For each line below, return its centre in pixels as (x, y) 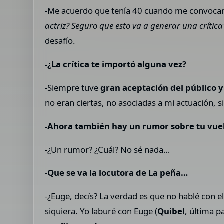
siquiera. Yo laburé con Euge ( (101, 211)
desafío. (60, 41)
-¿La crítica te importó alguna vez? (116, 64)
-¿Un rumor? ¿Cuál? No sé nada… (108, 149)
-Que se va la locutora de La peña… (117, 173)
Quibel (171, 211)
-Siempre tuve (73, 87)
